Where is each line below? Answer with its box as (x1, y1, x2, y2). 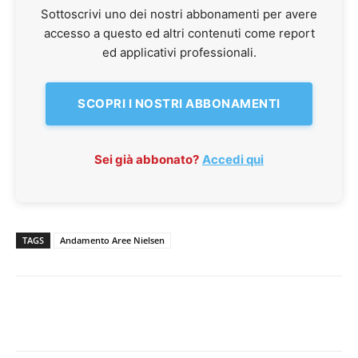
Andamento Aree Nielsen (60, 234, 165, 247)
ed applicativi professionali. (101, 45, 257, 61)
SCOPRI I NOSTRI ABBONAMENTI (78, 96, 280, 112)
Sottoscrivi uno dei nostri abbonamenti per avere (41, 6, 317, 22)
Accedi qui (202, 152, 264, 168)
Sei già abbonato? (94, 152, 199, 168)
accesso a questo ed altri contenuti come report (43, 26, 315, 42)
